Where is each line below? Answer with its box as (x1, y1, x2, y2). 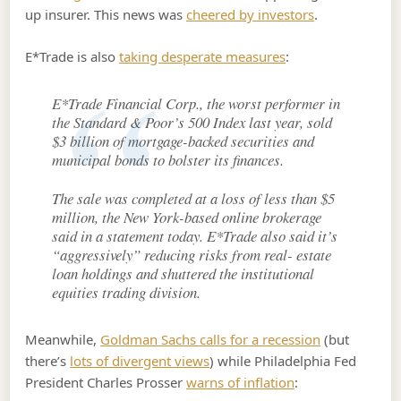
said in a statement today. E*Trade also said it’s (52, 226, 338, 247)
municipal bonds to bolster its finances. (52, 149, 285, 170)
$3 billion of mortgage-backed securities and (52, 130, 315, 151)
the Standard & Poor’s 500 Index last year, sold (52, 111, 333, 132)
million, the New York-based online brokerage (52, 207, 322, 228)
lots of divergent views (70, 352, 210, 371)
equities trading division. (52, 282, 201, 303)
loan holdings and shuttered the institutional (52, 263, 315, 285)
